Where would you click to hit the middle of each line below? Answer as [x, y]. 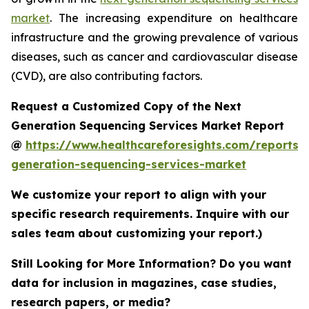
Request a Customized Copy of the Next [126, 106]
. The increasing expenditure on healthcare [174, 18]
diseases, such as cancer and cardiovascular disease [154, 56]
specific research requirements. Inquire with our [150, 213]
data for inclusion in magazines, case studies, [144, 282]
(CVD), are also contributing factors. [107, 76]
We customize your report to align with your [139, 194]
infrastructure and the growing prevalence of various [154, 37]
